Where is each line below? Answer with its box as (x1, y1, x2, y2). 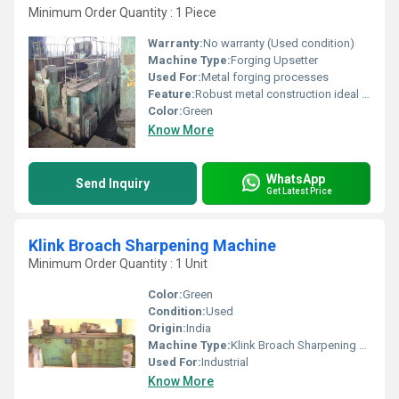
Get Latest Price (266, 185, 332, 196)
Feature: (148, 87, 195, 101)
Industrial (201, 355, 248, 369)
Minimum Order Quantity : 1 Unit (28, 256, 208, 271)
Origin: (148, 322, 186, 335)
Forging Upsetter (231, 53, 318, 67)
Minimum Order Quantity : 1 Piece (28, 5, 216, 20)
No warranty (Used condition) (203, 37, 354, 50)
